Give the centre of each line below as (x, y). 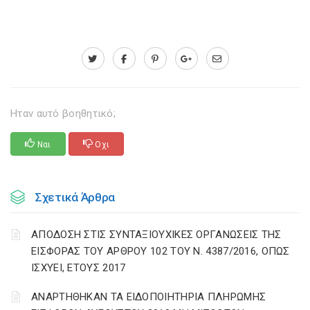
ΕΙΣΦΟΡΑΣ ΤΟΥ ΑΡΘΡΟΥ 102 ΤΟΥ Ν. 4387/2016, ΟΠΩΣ (161, 251)
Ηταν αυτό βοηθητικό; (63, 113)
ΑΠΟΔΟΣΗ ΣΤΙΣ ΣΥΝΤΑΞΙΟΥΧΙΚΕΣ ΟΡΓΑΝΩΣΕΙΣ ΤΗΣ (156, 235)
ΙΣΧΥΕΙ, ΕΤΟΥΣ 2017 (79, 268)
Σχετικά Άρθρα (75, 197)
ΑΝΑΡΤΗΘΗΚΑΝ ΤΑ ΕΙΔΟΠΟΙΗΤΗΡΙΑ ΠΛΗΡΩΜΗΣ (149, 297)
